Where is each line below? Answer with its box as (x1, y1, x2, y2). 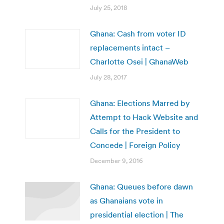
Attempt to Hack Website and (90, 111, 198, 122)
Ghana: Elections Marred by (90, 97, 190, 108)
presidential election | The (90, 209, 183, 219)
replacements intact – (90, 42, 170, 52)
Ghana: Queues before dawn (90, 181, 193, 191)
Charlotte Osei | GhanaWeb (90, 56, 188, 66)
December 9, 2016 (90, 156, 143, 165)
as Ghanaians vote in (90, 195, 163, 205)
